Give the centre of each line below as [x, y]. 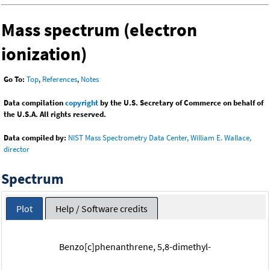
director [17, 149]
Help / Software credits [101, 208]
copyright [82, 103]
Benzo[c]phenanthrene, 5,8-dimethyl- [135, 246]
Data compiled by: [35, 138]
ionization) [44, 54]
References [60, 80]
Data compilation [34, 103]
